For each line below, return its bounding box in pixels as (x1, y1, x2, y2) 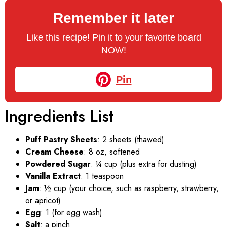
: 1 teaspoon (81, 170, 124, 182)
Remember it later (53, 10, 174, 26)
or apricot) (25, 194, 61, 206)
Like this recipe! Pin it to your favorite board (26, 32, 201, 43)
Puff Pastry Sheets (25, 133, 97, 145)
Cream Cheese (25, 145, 84, 158)
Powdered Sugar (25, 158, 91, 170)
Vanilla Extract (25, 170, 81, 182)
